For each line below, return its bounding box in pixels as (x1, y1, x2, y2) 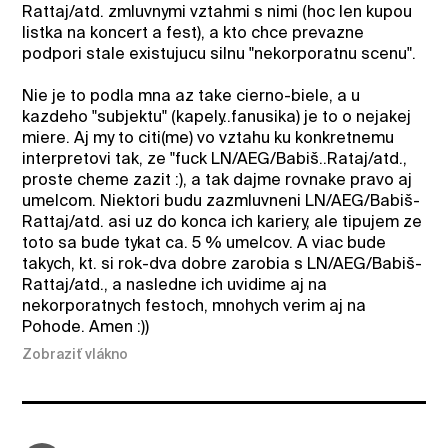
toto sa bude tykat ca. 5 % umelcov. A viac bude (22, 232, 387, 252)
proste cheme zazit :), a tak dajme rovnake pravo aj (22, 169, 413, 189)
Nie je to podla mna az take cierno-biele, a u (22, 85, 361, 105)
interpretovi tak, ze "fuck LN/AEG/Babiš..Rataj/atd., (22, 148, 408, 168)
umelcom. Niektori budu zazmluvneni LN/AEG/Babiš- (22, 190, 421, 210)
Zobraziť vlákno (22, 346, 129, 363)
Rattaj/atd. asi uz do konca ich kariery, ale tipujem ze (22, 211, 423, 231)
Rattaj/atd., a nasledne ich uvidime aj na (22, 274, 328, 294)
